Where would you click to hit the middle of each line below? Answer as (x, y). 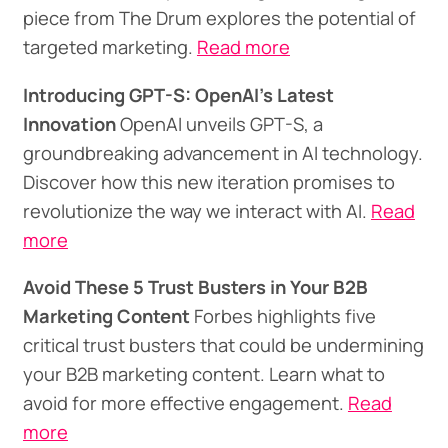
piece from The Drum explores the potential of (219, 18)
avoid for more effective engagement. (185, 403)
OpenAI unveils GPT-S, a (219, 123)
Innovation (69, 123)
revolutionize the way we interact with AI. (196, 210)
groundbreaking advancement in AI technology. (222, 152)
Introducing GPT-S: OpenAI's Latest (178, 94)
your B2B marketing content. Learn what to (203, 374)
